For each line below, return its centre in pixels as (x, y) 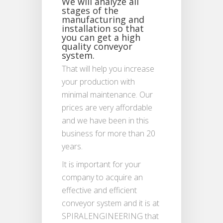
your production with (98, 81)
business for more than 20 (109, 133)
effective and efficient (99, 190)
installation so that (103, 28)
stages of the (90, 10)
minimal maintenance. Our (107, 94)
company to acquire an (102, 177)
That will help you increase (108, 68)
